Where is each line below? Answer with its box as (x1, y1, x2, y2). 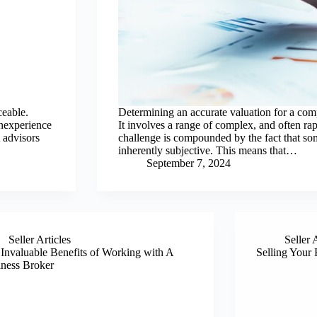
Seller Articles (8, 234, 71, 246)
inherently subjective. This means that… (118, 144, 297, 156)
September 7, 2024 (146, 157, 231, 169)
